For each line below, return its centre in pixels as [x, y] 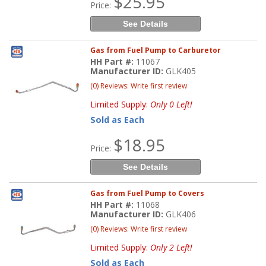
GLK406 [181, 214]
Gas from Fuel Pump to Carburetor [156, 50]
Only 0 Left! [172, 104]
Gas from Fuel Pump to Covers [148, 193]
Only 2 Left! [172, 247]
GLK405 [181, 71]
